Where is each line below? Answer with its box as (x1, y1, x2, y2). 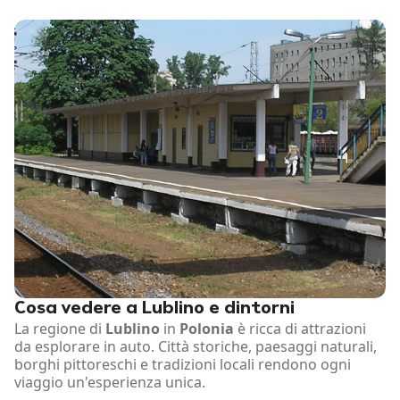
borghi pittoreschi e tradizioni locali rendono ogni (14, 354, 351, 375)
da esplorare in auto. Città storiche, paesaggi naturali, (14, 337, 377, 357)
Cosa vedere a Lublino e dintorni (14, 300, 295, 319)
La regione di (14, 319, 105, 339)
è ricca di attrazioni (234, 319, 366, 339)
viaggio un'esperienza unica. (14, 372, 205, 393)
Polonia (179, 319, 234, 339)
